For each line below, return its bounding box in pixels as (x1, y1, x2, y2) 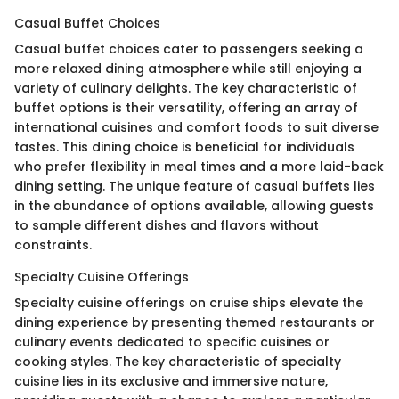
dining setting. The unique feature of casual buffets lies (14, 177, 375, 196)
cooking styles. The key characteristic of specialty (14, 353, 341, 371)
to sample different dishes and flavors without (14, 216, 319, 235)
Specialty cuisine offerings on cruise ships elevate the (14, 294, 363, 313)
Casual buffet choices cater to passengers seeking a (14, 40, 363, 59)
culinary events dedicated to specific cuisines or (14, 333, 330, 352)
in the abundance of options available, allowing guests (14, 197, 374, 216)
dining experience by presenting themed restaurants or (14, 313, 375, 332)
